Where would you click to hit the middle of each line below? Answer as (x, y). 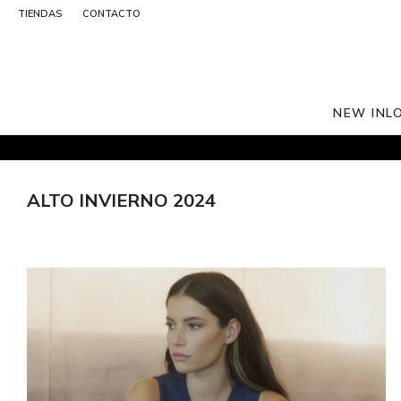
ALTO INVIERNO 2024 (121, 200)
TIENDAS (40, 13)
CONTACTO (111, 13)
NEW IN (360, 112)
